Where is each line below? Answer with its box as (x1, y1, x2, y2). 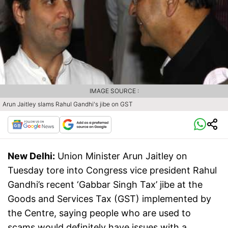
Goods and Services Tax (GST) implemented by (8, 193, 211, 204)
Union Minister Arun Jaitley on (58, 150, 187, 161)
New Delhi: (8, 150, 55, 161)
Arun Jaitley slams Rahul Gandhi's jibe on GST (3, 100, 133, 108)
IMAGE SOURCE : (89, 87, 139, 95)
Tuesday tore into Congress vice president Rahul (8, 164, 217, 176)
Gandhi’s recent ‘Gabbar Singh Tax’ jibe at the (8, 179, 203, 190)
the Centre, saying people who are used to (8, 207, 191, 218)
